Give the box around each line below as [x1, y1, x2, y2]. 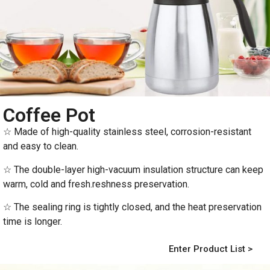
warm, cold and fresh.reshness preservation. [3, 178, 189, 190]
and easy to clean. [3, 140, 78, 152]
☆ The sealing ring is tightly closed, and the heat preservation [3, 201, 262, 213]
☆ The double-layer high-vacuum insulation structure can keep [3, 163, 263, 175]
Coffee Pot [3, 104, 95, 127]
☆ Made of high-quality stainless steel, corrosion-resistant [3, 126, 251, 138]
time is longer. [3, 215, 62, 227]
